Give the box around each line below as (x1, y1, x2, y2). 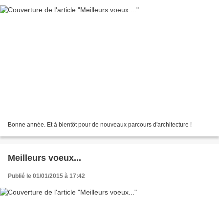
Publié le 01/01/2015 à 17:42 (8, 172, 85, 179)
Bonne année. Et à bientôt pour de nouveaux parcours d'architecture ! (8, 121, 192, 128)
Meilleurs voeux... (8, 153, 81, 163)
